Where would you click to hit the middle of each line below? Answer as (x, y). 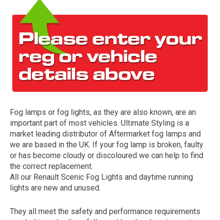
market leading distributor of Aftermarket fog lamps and (105, 134)
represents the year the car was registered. (110, 123)
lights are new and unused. (55, 188)
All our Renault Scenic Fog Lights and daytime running (101, 177)
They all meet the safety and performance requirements (105, 211)
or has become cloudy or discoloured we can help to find (107, 155)
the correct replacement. (51, 166)
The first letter (183, 112)
